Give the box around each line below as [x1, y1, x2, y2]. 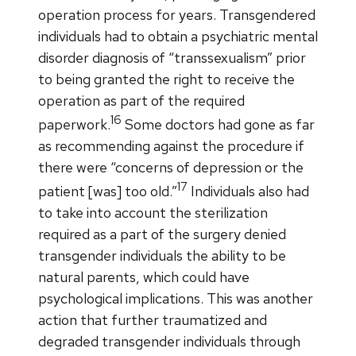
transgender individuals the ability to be [38, 246, 286, 265]
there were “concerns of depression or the [38, 157, 304, 176]
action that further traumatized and [38, 310, 267, 329]
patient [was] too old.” [38, 181, 177, 200]
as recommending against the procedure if [38, 136, 304, 155]
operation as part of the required [38, 91, 245, 110]
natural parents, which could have [38, 267, 250, 286]
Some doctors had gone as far [122, 114, 315, 133]
